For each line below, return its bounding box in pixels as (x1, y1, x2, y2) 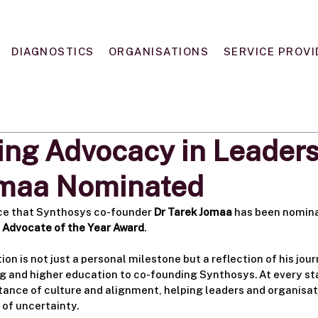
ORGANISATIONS (108, 45, 209, 57)
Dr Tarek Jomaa (154, 205, 232, 218)
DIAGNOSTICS (11, 45, 94, 57)
